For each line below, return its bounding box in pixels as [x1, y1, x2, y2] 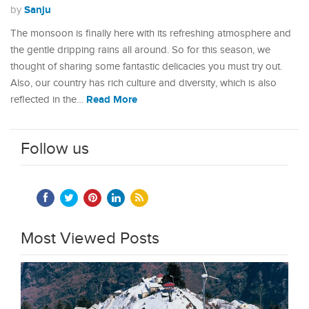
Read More [86, 93, 137, 106]
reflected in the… [10, 94, 86, 106]
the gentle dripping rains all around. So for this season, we [10, 44, 270, 56]
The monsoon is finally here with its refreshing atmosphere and [10, 28, 291, 39]
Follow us [21, 139, 89, 159]
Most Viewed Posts [21, 229, 159, 248]
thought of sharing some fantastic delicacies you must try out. [10, 61, 282, 72]
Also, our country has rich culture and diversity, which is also [10, 77, 277, 89]
